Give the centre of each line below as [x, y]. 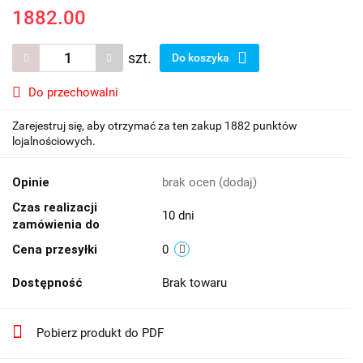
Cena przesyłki [55, 250]
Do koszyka [202, 58]
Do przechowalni [73, 93]
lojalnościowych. [54, 141]
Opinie [31, 183]
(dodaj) [238, 183]
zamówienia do [56, 225]
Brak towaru [196, 283]
